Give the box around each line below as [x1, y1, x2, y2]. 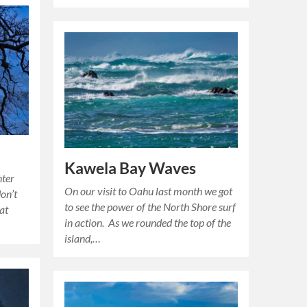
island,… [64, 232, 101, 245]
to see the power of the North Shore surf [64, 200, 236, 214]
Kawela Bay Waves [64, 159, 197, 178]
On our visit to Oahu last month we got [64, 184, 233, 198]
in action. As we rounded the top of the [64, 216, 232, 230]
